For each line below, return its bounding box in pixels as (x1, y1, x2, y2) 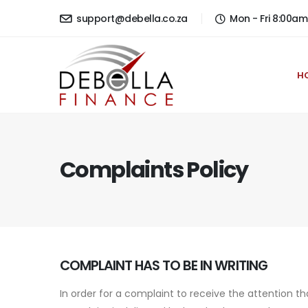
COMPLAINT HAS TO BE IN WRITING (60, 256, 267, 275)
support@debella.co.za (74, 11, 188, 25)
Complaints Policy (60, 154, 248, 185)
